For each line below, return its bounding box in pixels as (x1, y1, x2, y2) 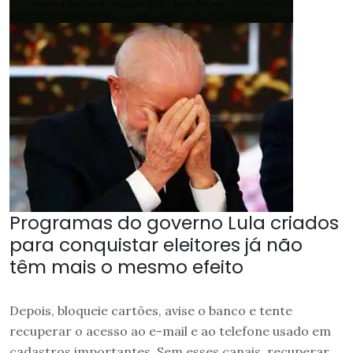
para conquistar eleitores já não (9, 231, 303, 258)
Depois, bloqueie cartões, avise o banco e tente (9, 302, 292, 318)
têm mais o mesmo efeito (9, 253, 243, 280)
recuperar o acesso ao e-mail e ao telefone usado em (9, 322, 331, 339)
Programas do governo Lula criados (9, 209, 339, 236)
